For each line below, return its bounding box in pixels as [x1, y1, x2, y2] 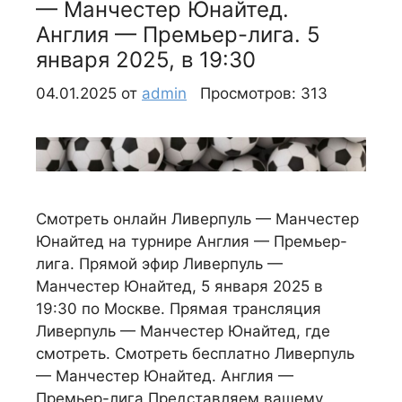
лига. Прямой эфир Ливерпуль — [36, 254, 283, 273]
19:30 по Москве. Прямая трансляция [36, 299, 321, 318]
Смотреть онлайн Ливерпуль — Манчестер [36, 209, 359, 228]
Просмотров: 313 [200, 84, 328, 103]
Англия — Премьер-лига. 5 [36, 21, 320, 48]
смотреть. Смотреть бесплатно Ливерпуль [36, 344, 354, 363]
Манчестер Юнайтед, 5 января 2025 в [36, 276, 323, 295]
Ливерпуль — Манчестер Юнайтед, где [36, 321, 330, 340]
